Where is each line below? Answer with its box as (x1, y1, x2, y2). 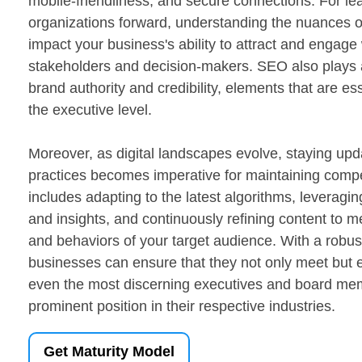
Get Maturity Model (44, 343, 175, 360)
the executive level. (28, 102, 152, 118)
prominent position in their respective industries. (28, 298, 335, 314)
